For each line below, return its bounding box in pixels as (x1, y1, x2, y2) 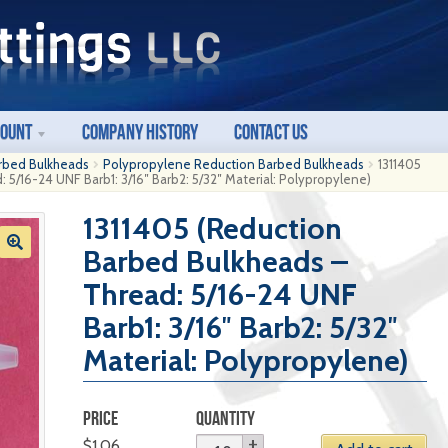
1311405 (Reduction (82, 210, 342, 247)
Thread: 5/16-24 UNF (82, 276, 357, 313)
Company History (82, 120, 199, 143)
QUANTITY (196, 407, 256, 429)
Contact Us (234, 120, 309, 143)
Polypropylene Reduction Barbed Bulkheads (103, 156, 365, 172)
